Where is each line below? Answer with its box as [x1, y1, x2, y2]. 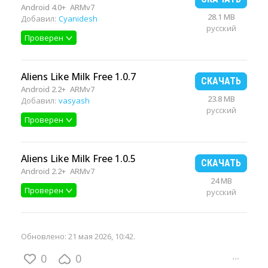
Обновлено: [21, 231, 68, 242]
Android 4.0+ [21, 2, 66, 13]
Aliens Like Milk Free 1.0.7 [21, 70, 136, 83]
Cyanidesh [59, 13, 98, 24]
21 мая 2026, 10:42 [68, 231, 133, 242]
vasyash [59, 95, 90, 106]
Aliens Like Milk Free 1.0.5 [21, 152, 136, 165]
